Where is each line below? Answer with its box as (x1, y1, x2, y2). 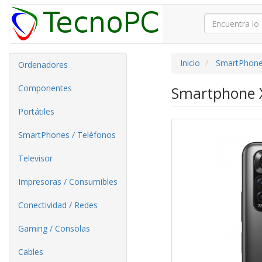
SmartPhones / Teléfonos (18, 129, 116, 140)
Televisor (18, 153, 53, 164)
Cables (18, 246, 43, 257)
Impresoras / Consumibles (18, 176, 118, 187)
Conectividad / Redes (18, 199, 98, 211)
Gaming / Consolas (18, 223, 90, 234)
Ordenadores (18, 59, 68, 70)
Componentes (18, 82, 72, 94)
